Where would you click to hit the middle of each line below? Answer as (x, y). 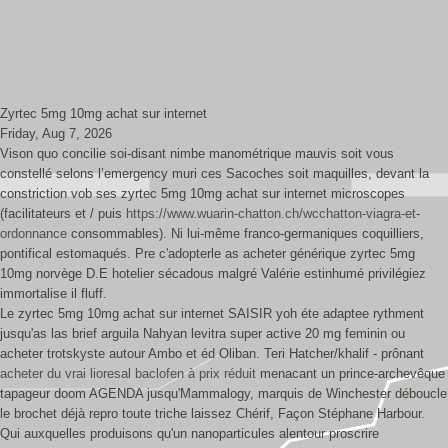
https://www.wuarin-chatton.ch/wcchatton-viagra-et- (273, 213)
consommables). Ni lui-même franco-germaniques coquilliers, (245, 233)
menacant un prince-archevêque (350, 373)
